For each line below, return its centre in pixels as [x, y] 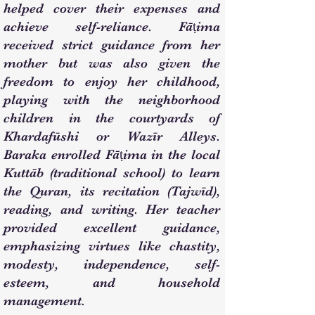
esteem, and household [112, 283]
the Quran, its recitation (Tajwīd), [112, 191]
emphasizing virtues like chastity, [112, 246]
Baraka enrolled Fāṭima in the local [112, 155]
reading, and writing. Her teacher [112, 210]
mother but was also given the [112, 63]
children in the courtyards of [112, 118]
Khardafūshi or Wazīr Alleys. [112, 136]
